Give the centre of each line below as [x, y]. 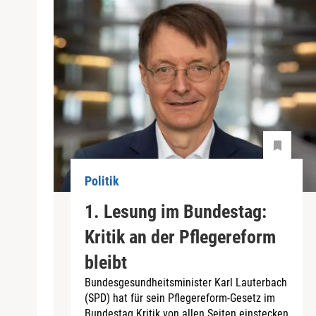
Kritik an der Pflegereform [180, 237]
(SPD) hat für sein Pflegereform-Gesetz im [180, 298]
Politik [102, 181]
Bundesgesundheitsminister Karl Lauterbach [186, 282]
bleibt [106, 262]
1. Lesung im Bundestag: [176, 211]
